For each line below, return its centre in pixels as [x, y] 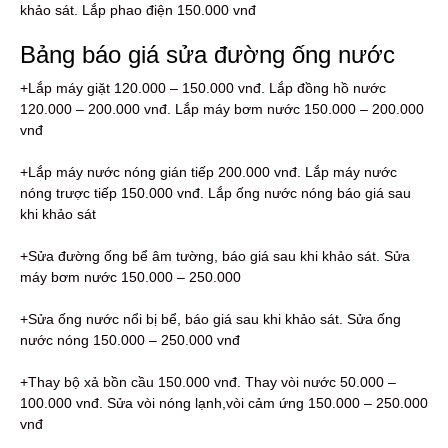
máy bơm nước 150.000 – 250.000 [130, 276]
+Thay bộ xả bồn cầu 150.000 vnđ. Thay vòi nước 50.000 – [208, 381]
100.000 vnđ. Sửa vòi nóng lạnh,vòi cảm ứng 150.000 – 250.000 [224, 402]
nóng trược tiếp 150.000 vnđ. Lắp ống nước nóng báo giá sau [215, 192]
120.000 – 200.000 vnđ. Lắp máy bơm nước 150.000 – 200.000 [222, 108]
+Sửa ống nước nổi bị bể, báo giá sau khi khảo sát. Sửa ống [210, 318]
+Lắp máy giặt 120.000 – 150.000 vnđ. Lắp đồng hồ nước [203, 87]
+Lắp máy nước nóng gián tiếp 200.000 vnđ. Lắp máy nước [208, 171]
